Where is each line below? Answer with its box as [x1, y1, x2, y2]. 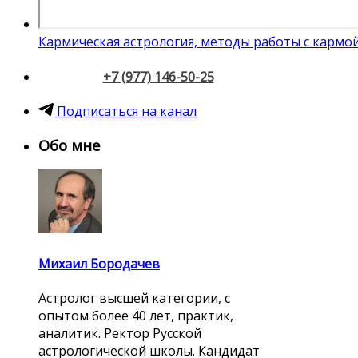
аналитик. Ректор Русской [38, 324, 201, 342]
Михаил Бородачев [38, 254, 160, 272]
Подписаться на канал [54, 101, 197, 120]
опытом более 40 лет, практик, [38, 306, 233, 324]
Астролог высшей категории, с [38, 288, 230, 307]
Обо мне [38, 134, 101, 155]
